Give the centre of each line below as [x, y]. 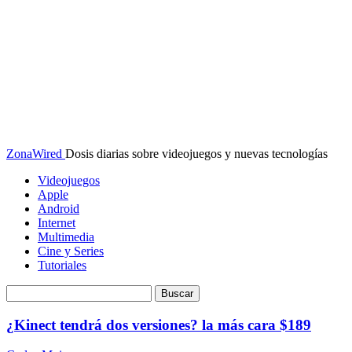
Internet [57, 223]
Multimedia [66, 237]
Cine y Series [71, 251]
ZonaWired [34, 154]
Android [59, 209]
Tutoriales [62, 265]
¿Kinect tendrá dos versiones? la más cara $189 [159, 324]
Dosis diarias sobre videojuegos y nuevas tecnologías [196, 154]
